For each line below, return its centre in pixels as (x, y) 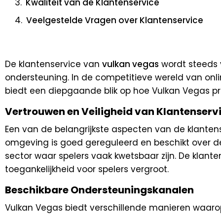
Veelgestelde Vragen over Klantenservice (115, 20)
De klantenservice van (54, 64)
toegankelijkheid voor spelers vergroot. (87, 169)
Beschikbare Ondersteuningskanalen (99, 190)
